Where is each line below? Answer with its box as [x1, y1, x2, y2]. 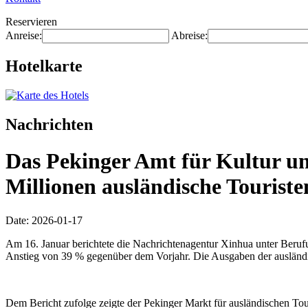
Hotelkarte [5, 56, 82, 75]
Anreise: [5, 30, 42, 41]
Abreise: [171, 30, 208, 41]
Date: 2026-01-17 [5, 214, 82, 226]
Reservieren [5, 16, 57, 27]
